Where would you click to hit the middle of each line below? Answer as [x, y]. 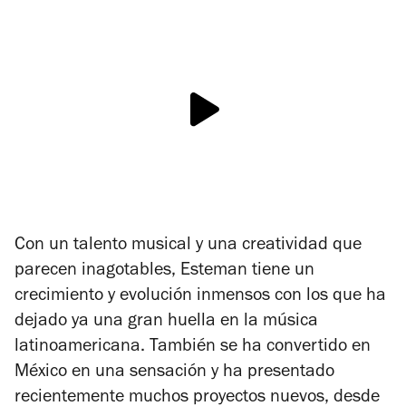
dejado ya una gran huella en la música [166, 322]
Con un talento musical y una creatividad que [188, 246]
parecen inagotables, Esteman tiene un [164, 271]
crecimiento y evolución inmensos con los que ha [200, 297]
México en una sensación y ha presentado [174, 373]
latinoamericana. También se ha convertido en [193, 348]
